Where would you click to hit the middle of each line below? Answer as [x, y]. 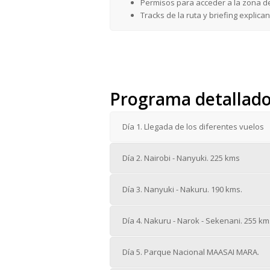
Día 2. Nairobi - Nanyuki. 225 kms [181, 158]
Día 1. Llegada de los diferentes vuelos [193, 127]
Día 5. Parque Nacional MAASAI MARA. [191, 252]
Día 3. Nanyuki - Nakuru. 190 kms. [182, 190]
